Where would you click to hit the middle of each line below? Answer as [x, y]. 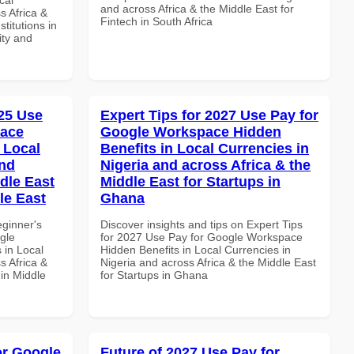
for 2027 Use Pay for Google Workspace [201, 237]
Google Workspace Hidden [191, 132]
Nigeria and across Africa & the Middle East [208, 262]
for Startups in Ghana [154, 275]
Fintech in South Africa [156, 21]
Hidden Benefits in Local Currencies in [196, 249]
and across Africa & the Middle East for [197, 8]
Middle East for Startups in [190, 181]
